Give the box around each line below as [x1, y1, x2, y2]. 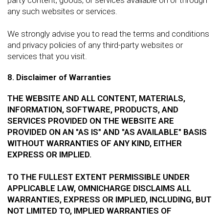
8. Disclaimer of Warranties [7, 72, 111, 82]
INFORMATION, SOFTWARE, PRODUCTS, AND [7, 104, 178, 114]
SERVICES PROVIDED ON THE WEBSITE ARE [7, 115, 174, 126]
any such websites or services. [7, 6, 117, 16]
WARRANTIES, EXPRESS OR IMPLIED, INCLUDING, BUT [7, 194, 212, 204]
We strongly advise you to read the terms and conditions [7, 28, 209, 39]
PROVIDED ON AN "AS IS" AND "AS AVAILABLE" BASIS [7, 127, 207, 137]
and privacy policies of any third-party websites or [7, 40, 183, 50]
